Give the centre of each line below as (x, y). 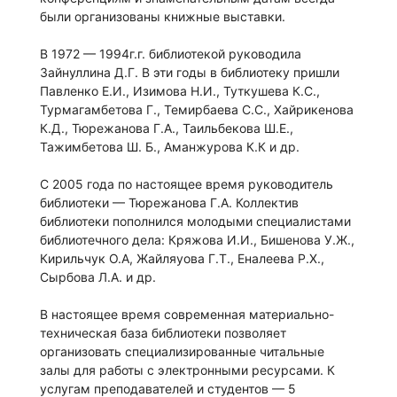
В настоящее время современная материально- (187, 315)
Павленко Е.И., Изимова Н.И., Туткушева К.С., (180, 91)
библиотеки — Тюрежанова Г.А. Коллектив (169, 203)
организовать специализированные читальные (182, 352)
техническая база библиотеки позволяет (163, 333)
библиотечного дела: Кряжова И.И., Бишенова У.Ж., (197, 240)
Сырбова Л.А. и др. (98, 277)
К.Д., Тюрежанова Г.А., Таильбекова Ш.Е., (167, 128)
